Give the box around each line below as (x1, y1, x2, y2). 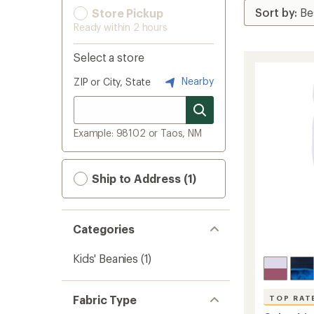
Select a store (74, 50, 144, 64)
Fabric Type (73, 293, 137, 306)
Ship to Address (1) (89, 172, 197, 185)
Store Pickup (89, 6, 163, 20)
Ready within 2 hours (74, 21, 168, 33)
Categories (73, 222, 135, 235)
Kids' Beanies (73, 252, 138, 265)
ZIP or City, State (74, 76, 151, 88)
